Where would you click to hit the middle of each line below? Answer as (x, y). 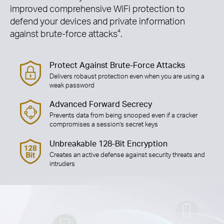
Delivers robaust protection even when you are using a (127, 76)
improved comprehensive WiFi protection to (97, 8)
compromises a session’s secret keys (104, 124)
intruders (62, 163)
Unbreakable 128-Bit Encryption (109, 143)
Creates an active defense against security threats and (127, 154)
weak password (72, 85)
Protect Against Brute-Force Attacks (117, 65)
